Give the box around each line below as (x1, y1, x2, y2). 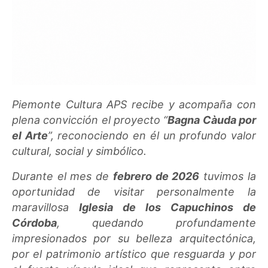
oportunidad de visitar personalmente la (12, 185, 256, 198)
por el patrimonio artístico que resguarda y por (12, 247, 256, 260)
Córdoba (12, 216, 57, 229)
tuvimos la (199, 169, 256, 182)
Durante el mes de (12, 169, 113, 182)
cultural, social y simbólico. (12, 144, 147, 157)
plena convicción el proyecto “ (12, 113, 168, 126)
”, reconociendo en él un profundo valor (47, 129, 256, 142)
